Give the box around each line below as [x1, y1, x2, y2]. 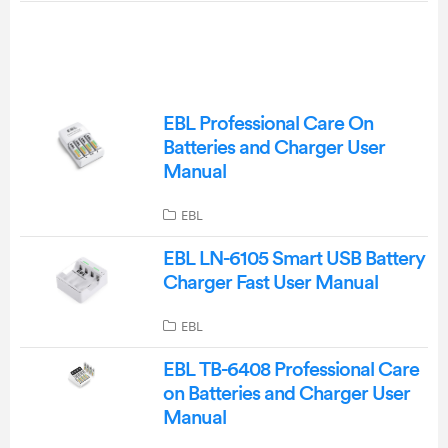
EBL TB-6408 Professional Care [162, 359, 419, 380]
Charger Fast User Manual [162, 272, 378, 293]
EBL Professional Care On [162, 113, 373, 134]
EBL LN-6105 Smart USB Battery [162, 248, 425, 269]
